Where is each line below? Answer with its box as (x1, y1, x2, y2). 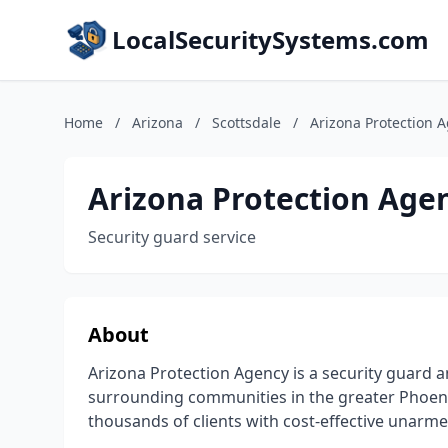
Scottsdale (212, 113, 281, 132)
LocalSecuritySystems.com (112, 23, 429, 56)
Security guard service (88, 226, 256, 248)
